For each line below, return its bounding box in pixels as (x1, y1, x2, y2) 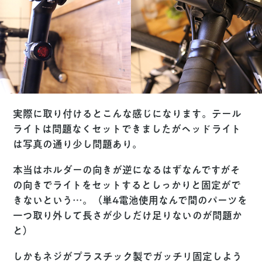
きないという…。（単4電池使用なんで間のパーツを (13, 195, 248, 206)
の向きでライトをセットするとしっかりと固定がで (13, 180, 242, 191)
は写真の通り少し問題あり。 (13, 139, 143, 150)
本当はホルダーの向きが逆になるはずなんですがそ (13, 165, 241, 175)
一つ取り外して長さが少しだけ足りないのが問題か (13, 211, 243, 221)
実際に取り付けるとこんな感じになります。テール (13, 109, 242, 119)
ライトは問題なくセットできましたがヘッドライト (13, 124, 242, 135)
